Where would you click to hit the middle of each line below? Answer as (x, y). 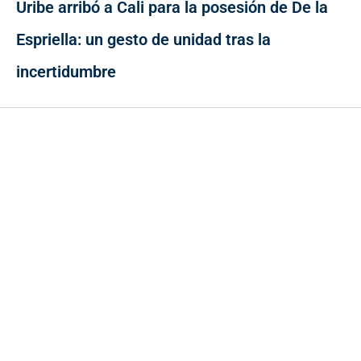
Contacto (32, 338)
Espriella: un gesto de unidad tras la (143, 39)
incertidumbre (66, 71)
